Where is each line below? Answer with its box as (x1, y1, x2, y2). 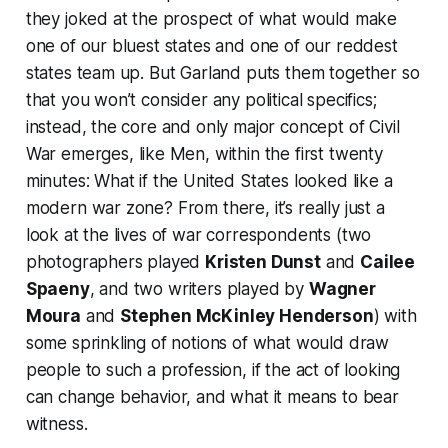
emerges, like (56, 144, 170, 165)
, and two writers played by (89, 279, 309, 300)
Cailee (360, 252, 416, 273)
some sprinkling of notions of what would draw (25, 333, 390, 354)
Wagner (308, 279, 376, 300)
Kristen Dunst (205, 252, 321, 273)
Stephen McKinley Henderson (120, 306, 374, 327)
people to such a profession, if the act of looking (25, 360, 401, 381)
